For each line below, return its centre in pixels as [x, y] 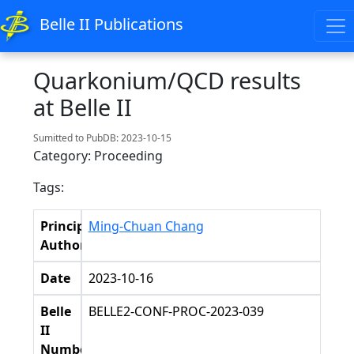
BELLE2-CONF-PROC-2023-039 [176, 311]
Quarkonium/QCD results [167, 80]
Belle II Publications [112, 24]
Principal [68, 226]
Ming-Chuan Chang [146, 226]
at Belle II [83, 107]
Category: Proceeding [98, 156]
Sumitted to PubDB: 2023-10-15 [102, 138]
